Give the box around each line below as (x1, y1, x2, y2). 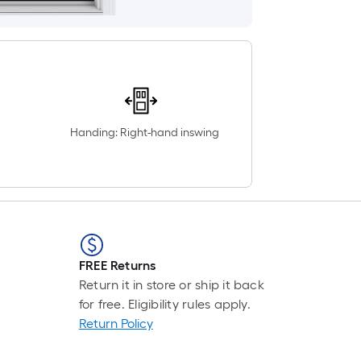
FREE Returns (78, 258, 156, 273)
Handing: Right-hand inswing (70, 126, 220, 139)
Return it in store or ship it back (78, 277, 264, 293)
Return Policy (78, 316, 153, 331)
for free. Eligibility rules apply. (78, 297, 251, 312)
